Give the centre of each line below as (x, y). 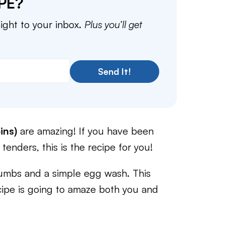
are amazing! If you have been (85, 131)
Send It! (114, 72)
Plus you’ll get (113, 25)
